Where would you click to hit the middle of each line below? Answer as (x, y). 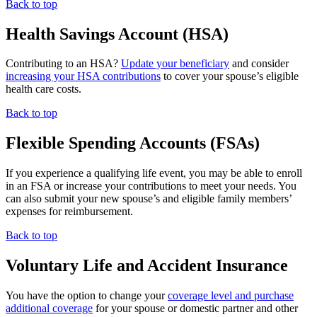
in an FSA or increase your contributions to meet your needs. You (151, 186)
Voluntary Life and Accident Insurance (147, 266)
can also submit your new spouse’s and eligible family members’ (149, 199)
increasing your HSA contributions (83, 76)
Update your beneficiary (175, 64)
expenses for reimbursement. (69, 212)
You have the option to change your (87, 296)
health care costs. (44, 89)
